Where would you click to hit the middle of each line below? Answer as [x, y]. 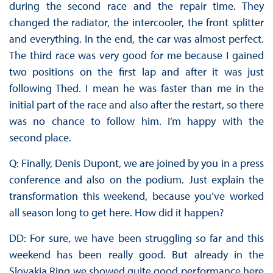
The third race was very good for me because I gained [136, 55]
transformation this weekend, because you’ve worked [136, 196]
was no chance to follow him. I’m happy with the [136, 121]
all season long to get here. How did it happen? [116, 213]
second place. [40, 138]
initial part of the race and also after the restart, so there [136, 105]
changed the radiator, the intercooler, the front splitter [136, 23]
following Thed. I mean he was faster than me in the [136, 88]
